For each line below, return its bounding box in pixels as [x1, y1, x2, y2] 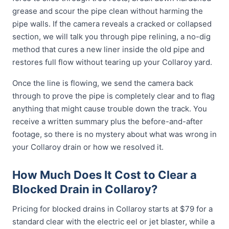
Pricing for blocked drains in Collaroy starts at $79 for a [12, 204, 213, 214]
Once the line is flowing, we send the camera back [12, 78, 193, 88]
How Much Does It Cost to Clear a [12, 168, 197, 181]
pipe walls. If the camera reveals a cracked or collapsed [12, 19, 212, 29]
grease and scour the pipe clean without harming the [12, 6, 203, 16]
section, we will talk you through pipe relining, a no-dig [12, 32, 211, 41]
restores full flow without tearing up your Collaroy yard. [12, 57, 212, 67]
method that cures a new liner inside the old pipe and [12, 44, 204, 54]
